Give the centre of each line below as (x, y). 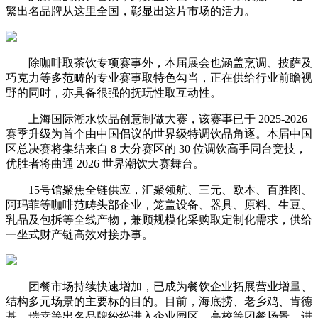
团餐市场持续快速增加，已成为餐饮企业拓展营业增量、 (159, 286)
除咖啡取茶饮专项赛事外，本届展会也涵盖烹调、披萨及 (159, 62)
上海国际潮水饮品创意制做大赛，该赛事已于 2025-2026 (157, 119)
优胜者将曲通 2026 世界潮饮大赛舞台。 (105, 163)
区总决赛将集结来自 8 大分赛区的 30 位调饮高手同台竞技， (156, 148)
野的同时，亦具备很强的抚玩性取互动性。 (114, 92)
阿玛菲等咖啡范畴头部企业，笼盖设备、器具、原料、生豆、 (159, 204)
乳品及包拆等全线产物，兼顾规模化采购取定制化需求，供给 (159, 219)
